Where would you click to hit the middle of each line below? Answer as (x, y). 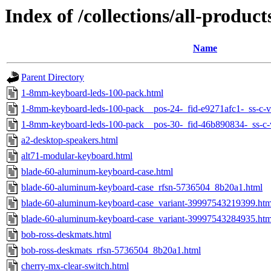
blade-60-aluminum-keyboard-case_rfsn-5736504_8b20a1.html (142, 188)
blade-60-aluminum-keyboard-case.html (97, 172)
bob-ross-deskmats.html (66, 235)
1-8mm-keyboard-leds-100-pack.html (92, 93)
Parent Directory (53, 77)
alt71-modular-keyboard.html (77, 156)
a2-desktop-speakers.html (70, 140)
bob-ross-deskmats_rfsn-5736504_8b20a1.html (111, 250)
